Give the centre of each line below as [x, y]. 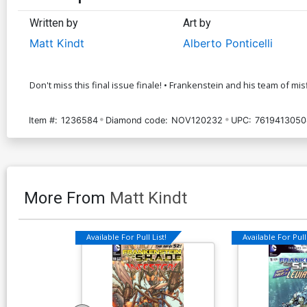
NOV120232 [197, 120]
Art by [197, 23]
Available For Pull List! [126, 237]
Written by [54, 23]
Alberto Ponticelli [228, 43]
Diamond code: [137, 120]
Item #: [43, 120]
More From [67, 198]
